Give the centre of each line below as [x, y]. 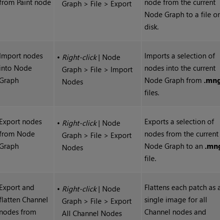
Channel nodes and [176, 212]
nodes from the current [182, 134]
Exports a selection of [179, 122]
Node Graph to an [175, 146]
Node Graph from [174, 80]
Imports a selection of [180, 56]
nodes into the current [180, 68]
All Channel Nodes [92, 213]
